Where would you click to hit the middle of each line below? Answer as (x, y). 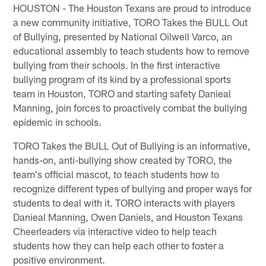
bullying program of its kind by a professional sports (122, 79)
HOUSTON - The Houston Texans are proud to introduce (132, 7)
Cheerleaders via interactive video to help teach (115, 231)
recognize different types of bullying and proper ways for (133, 188)
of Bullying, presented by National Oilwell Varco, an (123, 36)
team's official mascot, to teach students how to (116, 174)
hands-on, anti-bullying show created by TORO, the (123, 159)
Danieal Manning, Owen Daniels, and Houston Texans (128, 216)
